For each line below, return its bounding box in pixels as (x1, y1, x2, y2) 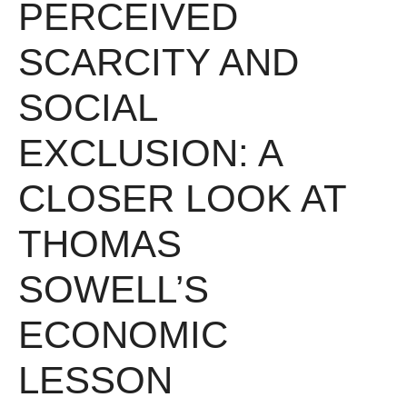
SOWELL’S (18, 268, 209, 312)
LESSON (18, 359, 173, 402)
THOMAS (18, 223, 182, 266)
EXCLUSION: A (18, 132, 282, 175)
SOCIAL (18, 86, 156, 130)
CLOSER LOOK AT (18, 177, 346, 221)
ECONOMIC (18, 313, 228, 357)
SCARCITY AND (18, 41, 299, 84)
